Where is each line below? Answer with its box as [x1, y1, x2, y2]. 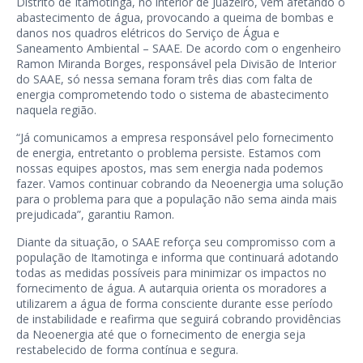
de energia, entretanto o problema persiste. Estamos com [16, 145, 321, 161]
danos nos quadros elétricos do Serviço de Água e [16, 25, 280, 41]
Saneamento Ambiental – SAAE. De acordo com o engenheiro [16, 41, 341, 57]
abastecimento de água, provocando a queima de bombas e [16, 10, 334, 26]
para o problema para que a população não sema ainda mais [16, 191, 337, 207]
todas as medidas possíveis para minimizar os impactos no [16, 265, 327, 281]
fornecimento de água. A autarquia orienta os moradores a [16, 280, 327, 297]
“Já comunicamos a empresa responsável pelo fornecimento [16, 130, 334, 146]
